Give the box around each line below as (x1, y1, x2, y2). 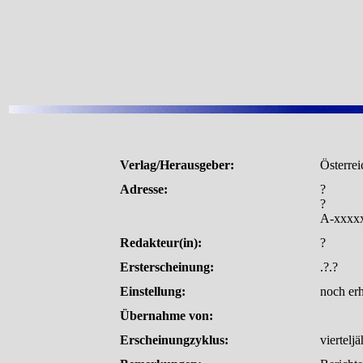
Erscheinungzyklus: (120, 332, 228, 347)
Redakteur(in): (120, 235, 202, 250)
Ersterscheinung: (120, 259, 214, 274)
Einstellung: (120, 284, 186, 298)
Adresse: (120, 181, 168, 196)
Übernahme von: (120, 308, 213, 322)
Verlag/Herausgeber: (120, 157, 234, 172)
